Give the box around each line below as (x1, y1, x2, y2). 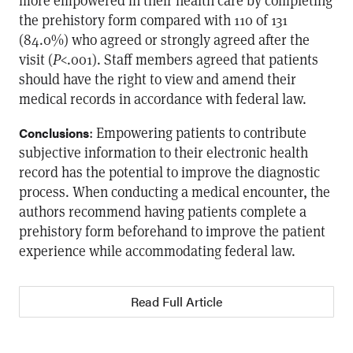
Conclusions (19, 124, 89, 142)
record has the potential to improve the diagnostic (19, 162, 320, 181)
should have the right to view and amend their (19, 69, 296, 88)
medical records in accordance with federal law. (19, 89, 307, 108)
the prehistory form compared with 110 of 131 (19, 10, 288, 29)
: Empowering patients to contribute (89, 123, 307, 142)
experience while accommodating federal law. (19, 241, 295, 260)
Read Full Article (131, 292, 222, 310)
